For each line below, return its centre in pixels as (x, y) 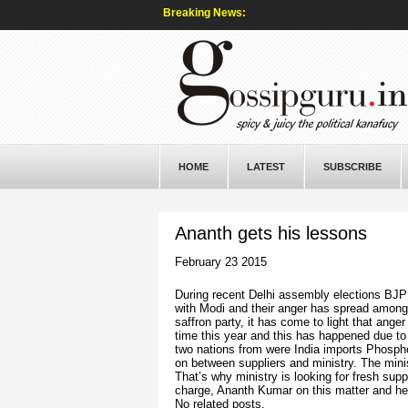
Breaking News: (204, 13)
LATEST (265, 167)
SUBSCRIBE (352, 167)
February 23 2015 (220, 262)
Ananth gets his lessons (270, 233)
